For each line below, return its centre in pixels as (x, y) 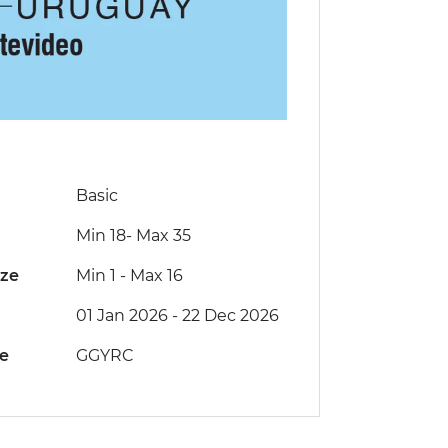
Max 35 (161, 236)
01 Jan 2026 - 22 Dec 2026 (177, 316)
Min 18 (100, 236)
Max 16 (156, 276)
